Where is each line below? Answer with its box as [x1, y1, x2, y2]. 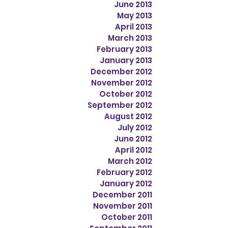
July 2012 [118, 122, 152, 133]
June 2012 [114, 133, 152, 145]
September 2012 [88, 100, 152, 111]
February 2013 [97, 44, 152, 55]
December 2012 [91, 66, 152, 77]
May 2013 [117, 10, 152, 21]
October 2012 [99, 89, 152, 100]
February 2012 [97, 167, 152, 178]
